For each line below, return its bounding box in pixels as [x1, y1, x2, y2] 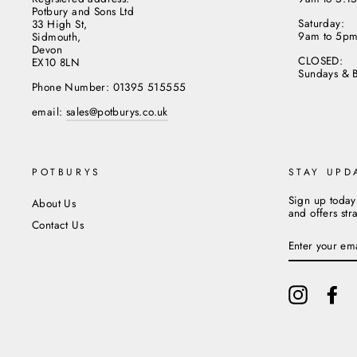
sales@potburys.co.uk [65, 103, 168, 120]
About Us [32, 194, 76, 211]
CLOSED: [298, 52, 343, 69]
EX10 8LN [32, 53, 80, 70]
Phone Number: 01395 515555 [32, 78, 186, 95]
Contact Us [32, 217, 84, 233]
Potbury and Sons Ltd [32, 2, 134, 19]
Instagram [307, 283, 355, 300]
